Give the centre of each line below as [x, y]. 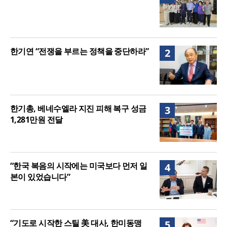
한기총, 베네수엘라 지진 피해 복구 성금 [78, 109]
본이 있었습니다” [40, 177]
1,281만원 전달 [36, 120]
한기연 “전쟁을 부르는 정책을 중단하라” [80, 51]
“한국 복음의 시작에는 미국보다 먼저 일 [79, 166]
